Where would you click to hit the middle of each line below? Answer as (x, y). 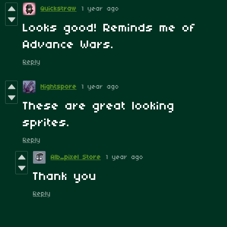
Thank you (65, 177)
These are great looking (99, 107)
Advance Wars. (68, 45)
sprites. (46, 123)
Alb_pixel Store (76, 158)
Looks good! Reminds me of (109, 29)
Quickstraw (59, 9)
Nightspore (59, 87)
